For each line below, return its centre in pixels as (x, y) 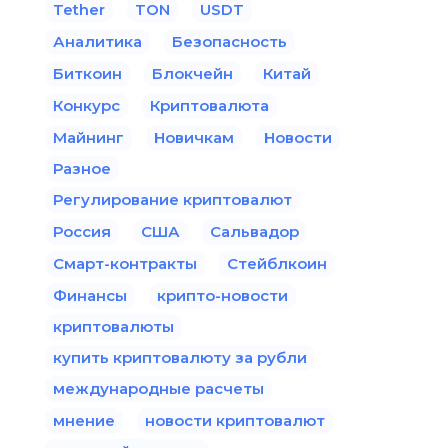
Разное (82, 168)
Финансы (90, 295)
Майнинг (88, 137)
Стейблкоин (277, 263)
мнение (84, 420)
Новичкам (194, 137)
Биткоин (87, 73)
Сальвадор (254, 231)
